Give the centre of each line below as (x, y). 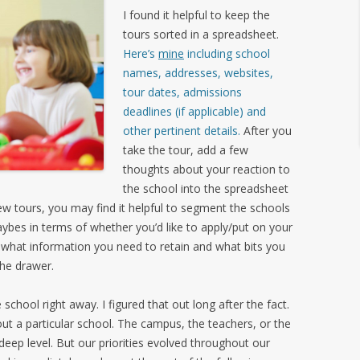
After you (266, 131)
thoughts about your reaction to (207, 169)
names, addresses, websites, (198, 73)
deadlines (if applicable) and (194, 111)
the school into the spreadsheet (206, 188)
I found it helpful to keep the (196, 15)
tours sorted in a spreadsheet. (201, 34)
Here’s (141, 53)
